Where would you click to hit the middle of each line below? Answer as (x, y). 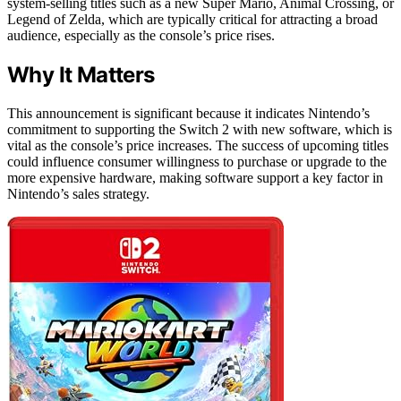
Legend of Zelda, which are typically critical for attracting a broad (192, 19)
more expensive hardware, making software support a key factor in (195, 177)
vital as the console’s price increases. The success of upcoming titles (198, 145)
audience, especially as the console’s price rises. (141, 35)
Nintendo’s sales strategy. (78, 193)
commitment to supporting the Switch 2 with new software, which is (200, 129)
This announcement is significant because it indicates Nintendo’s (188, 113)
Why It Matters (81, 74)
